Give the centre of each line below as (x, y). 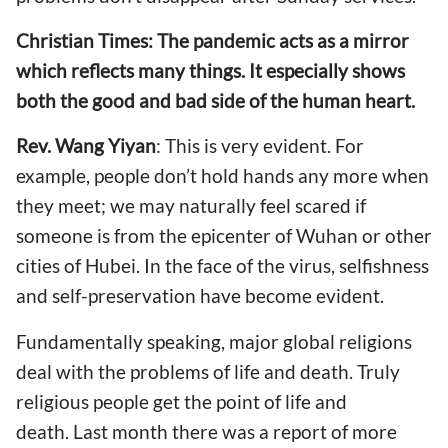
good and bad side (168, 101)
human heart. (360, 101)
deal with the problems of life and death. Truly (208, 371)
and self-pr (61, 296)
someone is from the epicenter (145, 236)
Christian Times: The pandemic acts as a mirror (212, 41)
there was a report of (262, 431)
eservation (151, 296)
